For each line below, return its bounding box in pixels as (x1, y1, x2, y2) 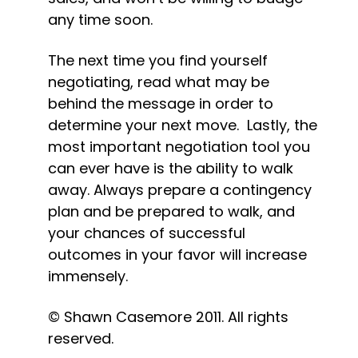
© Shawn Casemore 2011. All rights (48, 307, 288, 327)
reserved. (48, 328, 113, 348)
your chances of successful (48, 223, 245, 243)
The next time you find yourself (48, 50, 268, 70)
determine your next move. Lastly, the (48, 115, 317, 135)
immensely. (48, 266, 128, 286)
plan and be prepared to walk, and (48, 201, 295, 221)
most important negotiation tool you (48, 137, 310, 157)
